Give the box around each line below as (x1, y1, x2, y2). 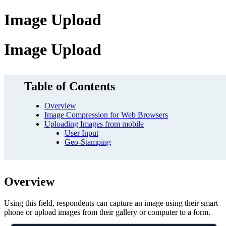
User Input (65, 129, 98, 138)
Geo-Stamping (65, 138, 111, 147)
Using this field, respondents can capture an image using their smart (4, 199, 218, 208)
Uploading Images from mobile (44, 120, 144, 129)
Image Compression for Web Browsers (44, 110, 168, 120)
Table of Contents (24, 80, 115, 93)
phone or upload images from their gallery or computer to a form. (4, 208, 210, 217)
